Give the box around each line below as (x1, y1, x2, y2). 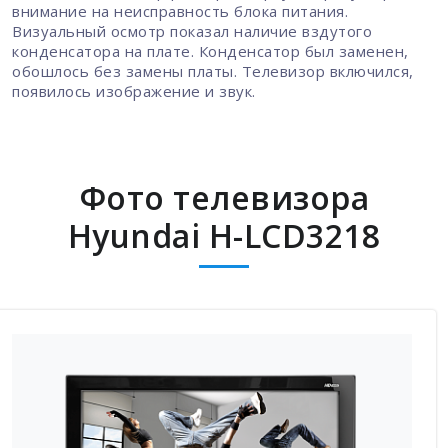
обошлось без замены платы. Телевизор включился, (12, 60, 414, 81)
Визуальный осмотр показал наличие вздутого (12, 20, 372, 41)
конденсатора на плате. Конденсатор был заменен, (12, 40, 409, 61)
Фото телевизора (78, 175, 370, 219)
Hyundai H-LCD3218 (67, 213, 381, 257)
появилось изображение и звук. (12, 80, 256, 101)
